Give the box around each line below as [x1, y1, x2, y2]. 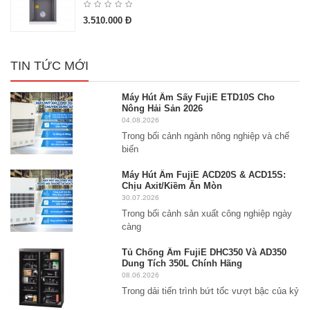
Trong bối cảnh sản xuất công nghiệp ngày [122, 208, 293, 219]
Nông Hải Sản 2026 [122, 103, 203, 114]
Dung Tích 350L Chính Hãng [122, 258, 243, 269]
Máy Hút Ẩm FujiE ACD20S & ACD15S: [122, 170, 286, 181]
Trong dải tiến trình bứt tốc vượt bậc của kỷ [122, 286, 300, 297]
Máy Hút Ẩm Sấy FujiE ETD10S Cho [122, 92, 275, 103]
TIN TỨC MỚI [10, 59, 89, 73]
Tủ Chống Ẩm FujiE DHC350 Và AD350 [122, 247, 287, 258]
